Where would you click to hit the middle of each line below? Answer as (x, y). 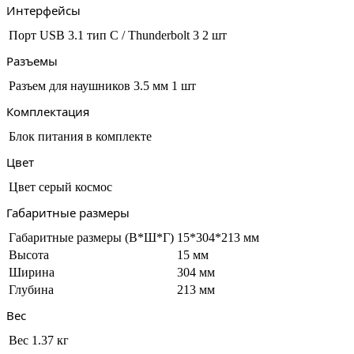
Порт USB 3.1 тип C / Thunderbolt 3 (104, 35)
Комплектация (48, 111)
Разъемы (32, 61)
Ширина (32, 272)
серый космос (75, 187)
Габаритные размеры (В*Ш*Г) (91, 237)
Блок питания (46, 136)
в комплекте (119, 136)
